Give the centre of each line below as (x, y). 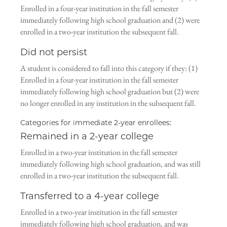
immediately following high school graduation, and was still (110, 164)
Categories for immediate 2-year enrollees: (96, 123)
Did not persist (54, 52)
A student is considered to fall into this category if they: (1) (109, 68)
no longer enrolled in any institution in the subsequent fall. (108, 103)
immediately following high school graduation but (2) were (110, 91)
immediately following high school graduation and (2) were (110, 20)
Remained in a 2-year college (87, 136)
